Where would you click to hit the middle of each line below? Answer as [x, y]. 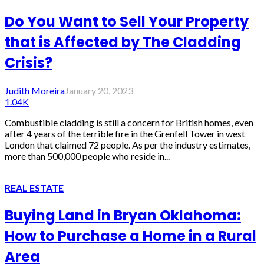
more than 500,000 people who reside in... [87, 156]
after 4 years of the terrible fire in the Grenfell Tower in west [125, 134]
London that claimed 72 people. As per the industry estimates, [128, 145]
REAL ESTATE [34, 188]
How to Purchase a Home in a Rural [131, 236]
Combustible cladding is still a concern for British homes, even [129, 123]
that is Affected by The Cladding [123, 42]
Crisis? [29, 63]
